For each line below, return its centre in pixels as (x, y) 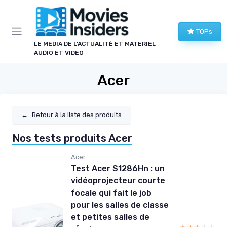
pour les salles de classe (120, 205)
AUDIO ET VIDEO (59, 52)
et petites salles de (110, 217)
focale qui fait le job (111, 193)
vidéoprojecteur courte (118, 181)
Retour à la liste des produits (77, 115)
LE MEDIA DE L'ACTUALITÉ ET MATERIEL (95, 43)
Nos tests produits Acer (72, 139)
